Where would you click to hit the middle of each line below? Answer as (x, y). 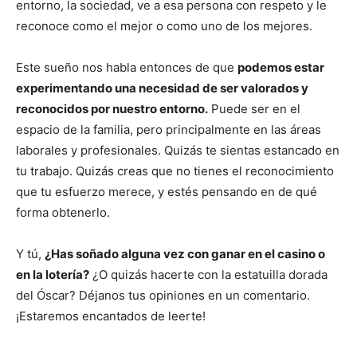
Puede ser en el (254, 108)
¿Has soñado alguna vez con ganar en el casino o (185, 253)
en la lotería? (53, 274)
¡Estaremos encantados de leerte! (111, 316)
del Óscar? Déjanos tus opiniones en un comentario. (163, 295)
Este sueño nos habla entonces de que (127, 67)
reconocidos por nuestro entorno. (112, 108)
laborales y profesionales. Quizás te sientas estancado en (178, 150)
